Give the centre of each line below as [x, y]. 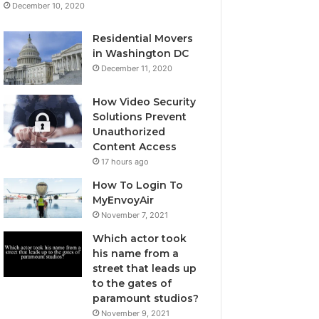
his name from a [136, 253]
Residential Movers [143, 38]
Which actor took [140, 238]
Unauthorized [129, 131]
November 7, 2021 [135, 215]
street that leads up [145, 268]
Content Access [135, 146]
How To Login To [138, 185]
